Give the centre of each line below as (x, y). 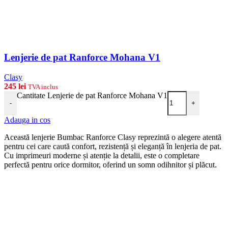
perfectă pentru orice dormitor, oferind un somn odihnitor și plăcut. (110, 164)
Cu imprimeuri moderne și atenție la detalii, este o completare (102, 155)
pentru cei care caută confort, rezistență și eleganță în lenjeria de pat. (113, 146)
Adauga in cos (27, 120)
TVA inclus (43, 87)
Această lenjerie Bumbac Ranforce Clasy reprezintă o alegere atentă (113, 137)
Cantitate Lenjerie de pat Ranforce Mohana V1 (92, 95)
